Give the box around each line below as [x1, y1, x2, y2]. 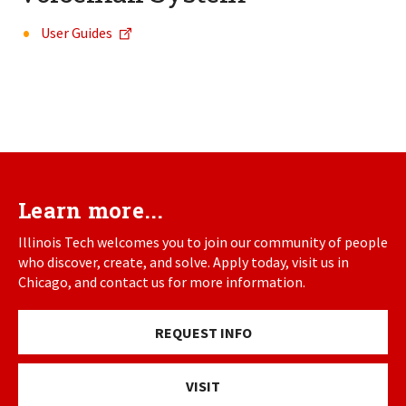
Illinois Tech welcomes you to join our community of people [18, 233, 388, 251]
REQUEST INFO [154, 323, 252, 342]
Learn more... [18, 196, 164, 225]
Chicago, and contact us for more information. [18, 273, 305, 291]
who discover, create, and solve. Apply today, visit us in [18, 253, 349, 271]
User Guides [41, 24, 112, 42]
